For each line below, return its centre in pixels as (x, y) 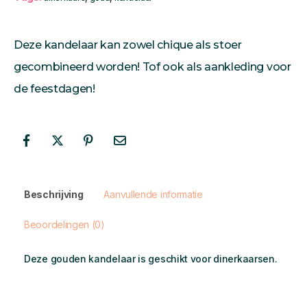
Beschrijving (54, 194)
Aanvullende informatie (153, 194)
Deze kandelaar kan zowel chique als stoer (128, 45)
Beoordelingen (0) (64, 224)
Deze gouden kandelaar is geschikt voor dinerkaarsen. (151, 258)
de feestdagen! (54, 89)
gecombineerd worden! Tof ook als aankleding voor (152, 67)
